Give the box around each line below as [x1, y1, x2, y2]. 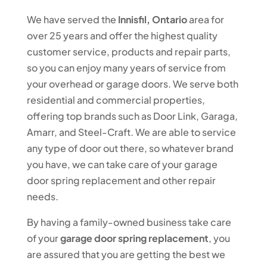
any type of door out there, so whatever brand [26, 142, 234, 154]
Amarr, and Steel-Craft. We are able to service [26, 126, 236, 138]
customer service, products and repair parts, [26, 45, 231, 58]
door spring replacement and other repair [26, 174, 216, 187]
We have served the [26, 13, 118, 26]
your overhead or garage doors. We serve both [26, 77, 238, 90]
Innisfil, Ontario [117, 13, 187, 26]
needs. [26, 190, 58, 203]
